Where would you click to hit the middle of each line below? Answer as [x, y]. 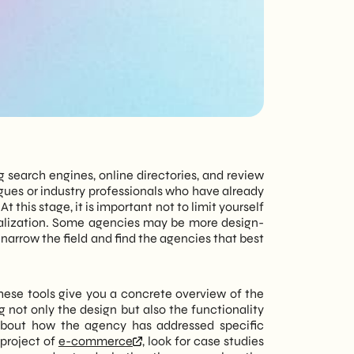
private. [104, 56]
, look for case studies [203, 341]
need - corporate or [154, 37]
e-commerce [95, 341]
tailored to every [154, 17]
